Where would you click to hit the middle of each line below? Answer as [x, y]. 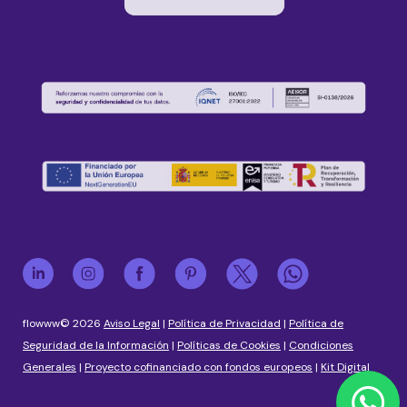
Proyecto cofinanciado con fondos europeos [199, 367]
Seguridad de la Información [96, 345]
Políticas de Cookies [229, 345]
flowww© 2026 [63, 323]
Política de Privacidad [224, 323]
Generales [50, 367]
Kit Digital [345, 367]
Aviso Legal [132, 323]
